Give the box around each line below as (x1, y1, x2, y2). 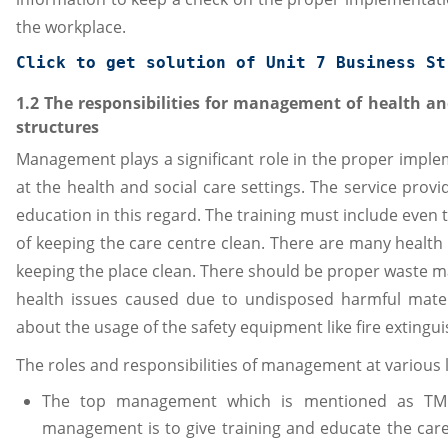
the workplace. (16, 15, 126, 38)
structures (16, 115, 99, 138)
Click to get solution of (16, 52, 266, 72)
